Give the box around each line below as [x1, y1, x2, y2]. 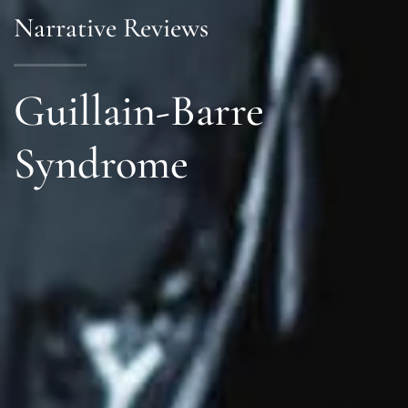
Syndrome [14, 137, 189, 190]
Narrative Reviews [14, 11, 209, 45]
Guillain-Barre [14, 84, 264, 138]
